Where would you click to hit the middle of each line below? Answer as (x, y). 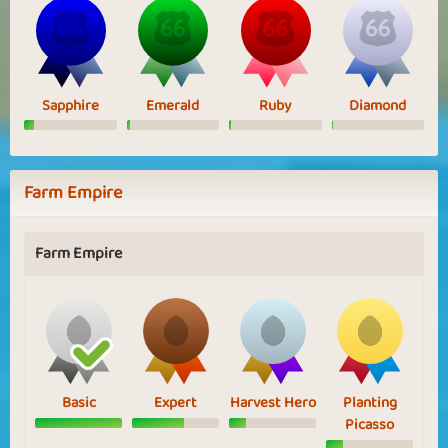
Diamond (378, 105)
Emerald (173, 105)
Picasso (369, 425)
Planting (369, 403)
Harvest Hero (272, 403)
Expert (175, 403)
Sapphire (70, 105)
